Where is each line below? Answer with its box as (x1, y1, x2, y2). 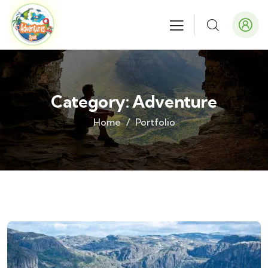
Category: (51, 91, 133, 112)
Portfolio (135, 116, 175, 128)
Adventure (132, 91, 217, 112)
